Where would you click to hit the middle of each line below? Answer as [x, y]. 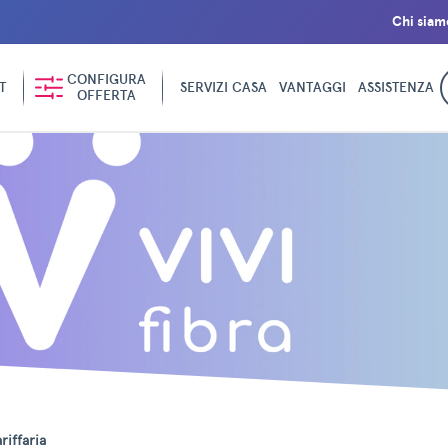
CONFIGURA [106, 79]
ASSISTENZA [395, 87]
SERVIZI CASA [223, 87]
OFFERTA [106, 95]
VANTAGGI [312, 87]
